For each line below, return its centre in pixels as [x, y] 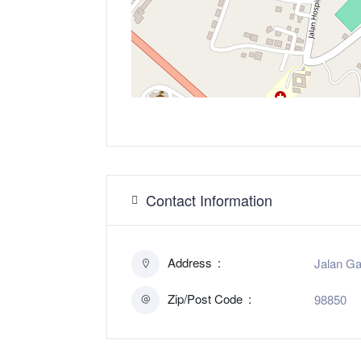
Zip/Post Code [207, 298]
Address [191, 262]
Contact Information [209, 199]
